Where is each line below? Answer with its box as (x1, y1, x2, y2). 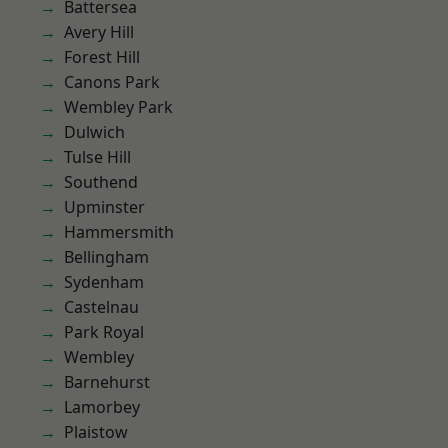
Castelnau (64, 296, 139, 318)
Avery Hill (64, 21, 134, 43)
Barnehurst (64, 371, 150, 393)
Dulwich (64, 121, 125, 143)
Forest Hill (64, 46, 140, 68)
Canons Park (64, 71, 160, 93)
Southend (64, 171, 138, 193)
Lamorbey (64, 396, 140, 418)
